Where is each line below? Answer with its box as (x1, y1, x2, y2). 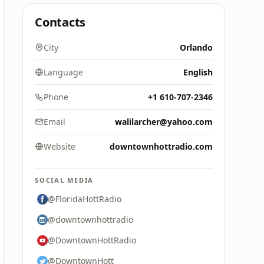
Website (44, 141, 75, 152)
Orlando (180, 42, 213, 53)
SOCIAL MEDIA (35, 176, 94, 184)
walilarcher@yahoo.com (115, 116, 213, 127)
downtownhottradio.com (110, 141, 213, 152)
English (183, 67, 213, 78)
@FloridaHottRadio (48, 193, 121, 204)
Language (44, 67, 83, 78)
